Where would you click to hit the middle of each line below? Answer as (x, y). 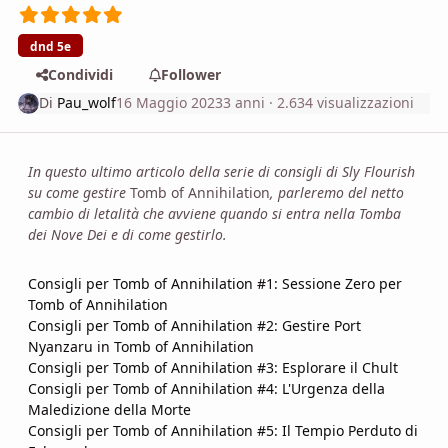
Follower (190, 74)
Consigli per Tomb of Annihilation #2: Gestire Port (194, 325)
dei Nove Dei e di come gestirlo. (127, 234)
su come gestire (79, 192)
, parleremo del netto (337, 192)
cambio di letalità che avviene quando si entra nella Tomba (214, 213)
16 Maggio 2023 (170, 103)
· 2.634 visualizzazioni (340, 103)
